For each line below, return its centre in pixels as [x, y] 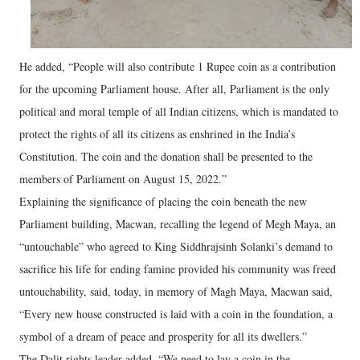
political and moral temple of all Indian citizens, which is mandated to [179, 111]
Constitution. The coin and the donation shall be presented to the [166, 156]
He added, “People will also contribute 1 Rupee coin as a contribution [178, 66]
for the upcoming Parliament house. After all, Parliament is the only [174, 88]
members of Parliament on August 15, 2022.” [123, 178]
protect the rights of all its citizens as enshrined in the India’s [157, 133]
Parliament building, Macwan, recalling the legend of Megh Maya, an [178, 223]
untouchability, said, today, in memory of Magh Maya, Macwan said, [176, 291]
